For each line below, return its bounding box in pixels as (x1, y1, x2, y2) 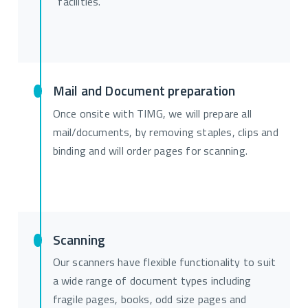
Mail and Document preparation (52, 86, 236, 99)
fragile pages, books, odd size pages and (52, 295, 247, 307)
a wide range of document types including (52, 276, 252, 288)
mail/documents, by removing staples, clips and (52, 127, 278, 139)
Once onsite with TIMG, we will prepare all (52, 109, 252, 120)
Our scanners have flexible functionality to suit (52, 258, 276, 269)
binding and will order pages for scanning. (52, 146, 248, 157)
